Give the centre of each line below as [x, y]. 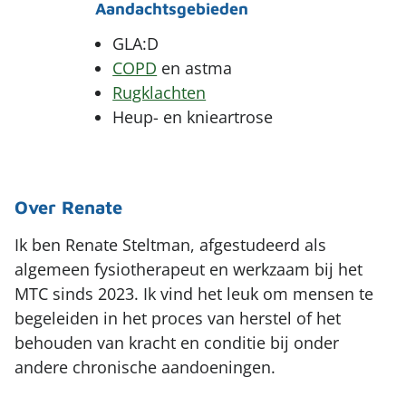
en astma [195, 68]
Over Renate [68, 208]
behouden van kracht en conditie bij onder [177, 343]
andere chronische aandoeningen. [145, 367]
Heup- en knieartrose [193, 117]
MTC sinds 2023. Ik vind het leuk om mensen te [194, 294]
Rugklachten [159, 93]
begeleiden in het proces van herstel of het [178, 319]
